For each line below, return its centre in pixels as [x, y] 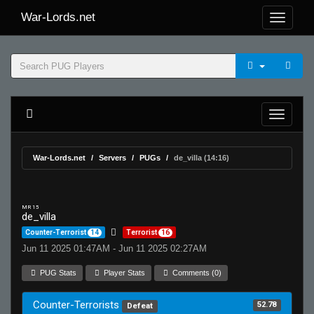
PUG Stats [57, 273]
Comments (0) [196, 273]
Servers [112, 158]
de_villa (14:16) [202, 158]
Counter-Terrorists [77, 305]
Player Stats [124, 273]
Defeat [139, 306]
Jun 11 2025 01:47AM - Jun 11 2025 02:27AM [114, 248]
